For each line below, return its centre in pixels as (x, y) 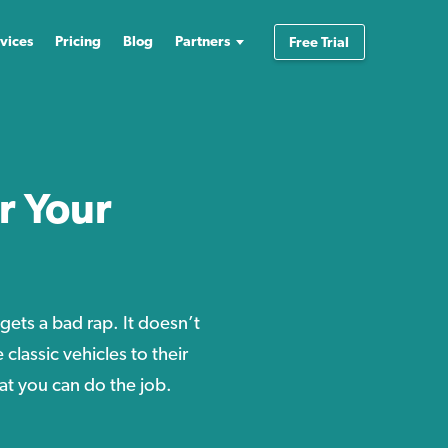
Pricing (77, 40)
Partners (202, 40)
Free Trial (319, 41)
